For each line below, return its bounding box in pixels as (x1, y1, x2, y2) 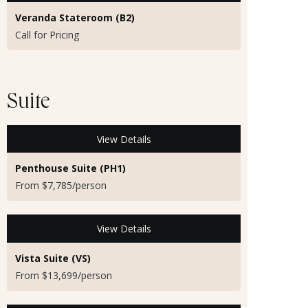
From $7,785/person (15, 179, 107, 192)
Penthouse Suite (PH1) (15, 162, 126, 175)
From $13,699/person (15, 268, 112, 282)
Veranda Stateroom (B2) (15, 11, 135, 25)
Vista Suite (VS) (15, 251, 91, 265)
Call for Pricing (15, 28, 79, 42)
